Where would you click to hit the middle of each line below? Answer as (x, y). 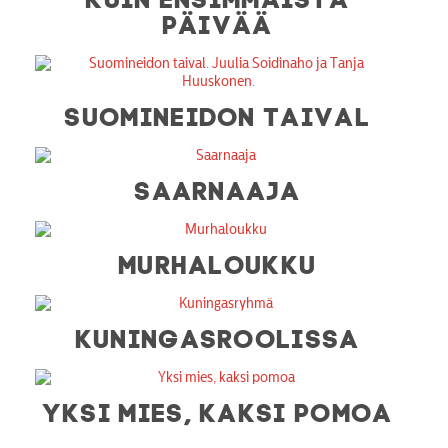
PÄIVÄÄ (218, 21)
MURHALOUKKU (218, 261)
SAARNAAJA (218, 187)
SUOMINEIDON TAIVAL (218, 113)
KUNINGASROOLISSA (218, 335)
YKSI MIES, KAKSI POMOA (218, 409)
